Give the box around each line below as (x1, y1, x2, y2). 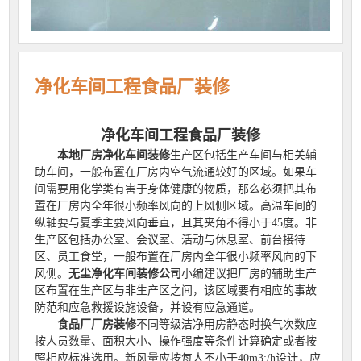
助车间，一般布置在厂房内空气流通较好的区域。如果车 (35, 165, 317, 178)
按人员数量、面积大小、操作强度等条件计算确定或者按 (35, 334, 317, 347)
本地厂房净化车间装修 (57, 148, 171, 161)
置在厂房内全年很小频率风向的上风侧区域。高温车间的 (35, 199, 317, 212)
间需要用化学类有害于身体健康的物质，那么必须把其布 (35, 182, 317, 195)
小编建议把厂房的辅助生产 (181, 267, 317, 280)
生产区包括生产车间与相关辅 (170, 148, 317, 161)
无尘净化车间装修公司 (68, 267, 182, 280)
